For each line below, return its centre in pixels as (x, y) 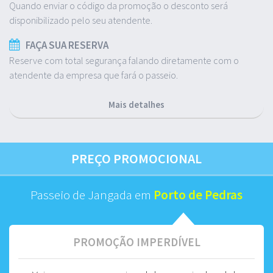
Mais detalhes (136, 104)
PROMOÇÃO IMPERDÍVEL (136, 242)
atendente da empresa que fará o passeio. (94, 75)
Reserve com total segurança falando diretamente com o (124, 60)
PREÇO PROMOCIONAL (136, 158)
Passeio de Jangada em (92, 194)
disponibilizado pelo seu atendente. (81, 20)
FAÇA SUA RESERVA (67, 45)
